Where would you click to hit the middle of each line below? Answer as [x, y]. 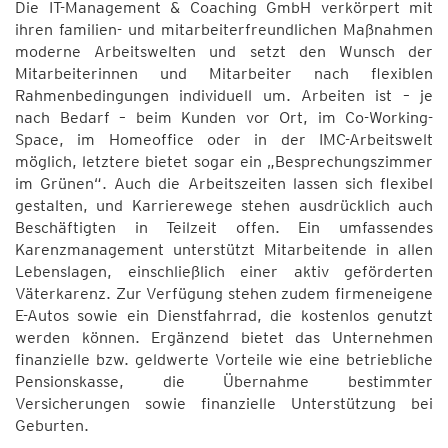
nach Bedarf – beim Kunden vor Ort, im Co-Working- [224, 117]
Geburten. [52, 425]
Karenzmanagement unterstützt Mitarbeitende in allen [224, 249]
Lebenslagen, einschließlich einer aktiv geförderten [224, 271]
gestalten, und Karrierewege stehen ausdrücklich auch [224, 205]
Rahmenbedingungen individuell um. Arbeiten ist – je [224, 95]
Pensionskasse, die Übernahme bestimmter [224, 381]
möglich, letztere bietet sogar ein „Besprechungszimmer [224, 161]
